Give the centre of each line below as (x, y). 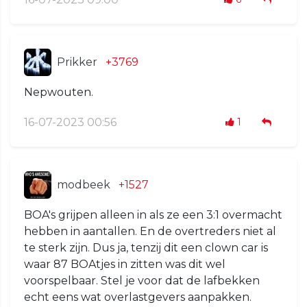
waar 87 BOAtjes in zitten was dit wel (125, 265)
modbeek (84, 185)
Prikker (77, 62)
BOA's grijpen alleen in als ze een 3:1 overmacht (153, 215)
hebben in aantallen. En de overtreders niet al (150, 232)
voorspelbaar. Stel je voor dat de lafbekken (142, 281)
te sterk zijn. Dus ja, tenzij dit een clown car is (146, 248)
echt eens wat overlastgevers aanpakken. (138, 297)
